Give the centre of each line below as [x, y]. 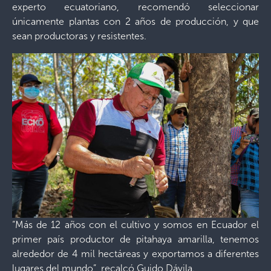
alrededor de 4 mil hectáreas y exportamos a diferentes [135, 253]
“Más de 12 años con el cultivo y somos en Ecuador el [135, 224]
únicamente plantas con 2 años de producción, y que [135, 21]
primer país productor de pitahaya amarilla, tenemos [135, 239]
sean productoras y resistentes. [79, 36]
